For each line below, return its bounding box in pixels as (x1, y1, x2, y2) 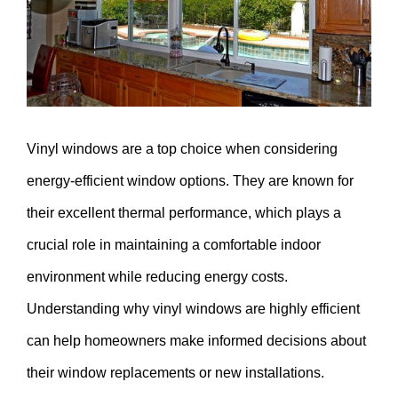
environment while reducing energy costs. (27, 269, 288, 285)
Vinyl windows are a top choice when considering (27, 141, 338, 157)
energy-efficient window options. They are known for (27, 173, 354, 189)
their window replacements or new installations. (27, 365, 324, 381)
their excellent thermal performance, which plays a (27, 205, 341, 221)
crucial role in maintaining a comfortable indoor (27, 237, 321, 253)
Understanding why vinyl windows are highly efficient (27, 301, 360, 317)
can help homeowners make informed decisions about (27, 333, 366, 349)
